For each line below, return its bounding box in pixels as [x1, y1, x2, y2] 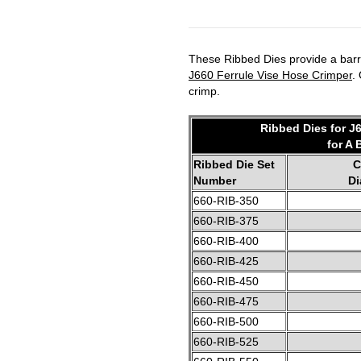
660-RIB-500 [193, 314, 259, 328]
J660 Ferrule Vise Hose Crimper [189, 68, 352, 81]
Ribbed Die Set [193, 157, 275, 171]
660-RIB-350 [193, 193, 259, 207]
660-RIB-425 [193, 254, 259, 268]
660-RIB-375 [193, 214, 259, 227]
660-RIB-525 [193, 334, 259, 348]
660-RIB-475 [193, 294, 259, 308]
